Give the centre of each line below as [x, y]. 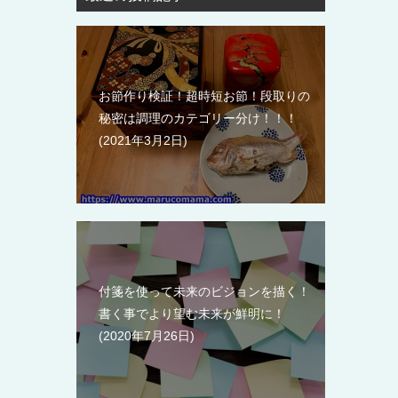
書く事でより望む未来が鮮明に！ [192, 313]
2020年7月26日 [147, 335]
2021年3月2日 [143, 140]
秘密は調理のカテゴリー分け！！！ [198, 118]
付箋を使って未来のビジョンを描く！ [204, 291]
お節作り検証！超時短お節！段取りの [204, 96]
